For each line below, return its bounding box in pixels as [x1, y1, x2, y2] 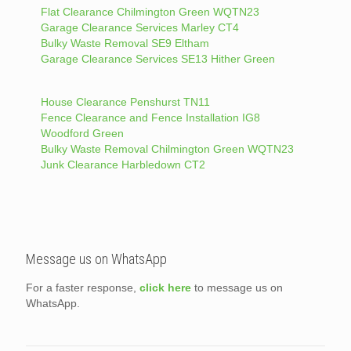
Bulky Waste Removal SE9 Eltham [40, 37, 209, 50]
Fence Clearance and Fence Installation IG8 [40, 111, 260, 125]
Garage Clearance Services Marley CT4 [40, 21, 239, 34]
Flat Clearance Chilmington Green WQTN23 [40, 5, 259, 19]
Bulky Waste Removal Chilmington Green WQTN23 [40, 143, 294, 156]
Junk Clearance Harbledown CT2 [40, 158, 205, 172]
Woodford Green [40, 127, 124, 140]
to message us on [191, 281, 283, 295]
